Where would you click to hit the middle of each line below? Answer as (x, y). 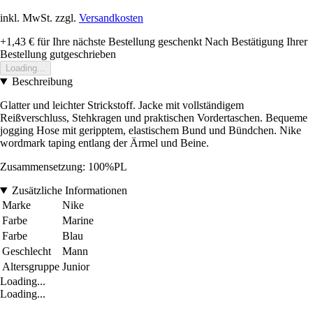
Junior (76, 267)
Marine (78, 221)
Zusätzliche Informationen (69, 191)
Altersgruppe (31, 267)
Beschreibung (42, 82)
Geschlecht (27, 252)
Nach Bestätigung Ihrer (256, 42)
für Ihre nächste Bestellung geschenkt (118, 42)
